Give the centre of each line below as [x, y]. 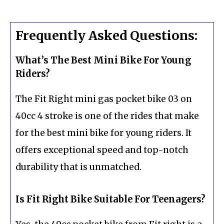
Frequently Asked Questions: [106, 35]
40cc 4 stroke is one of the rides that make [107, 116]
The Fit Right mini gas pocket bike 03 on [104, 99]
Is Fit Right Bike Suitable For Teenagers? [110, 199]
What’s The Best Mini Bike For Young [103, 60]
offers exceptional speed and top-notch [102, 150]
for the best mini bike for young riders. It [103, 133]
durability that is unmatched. [78, 167]
